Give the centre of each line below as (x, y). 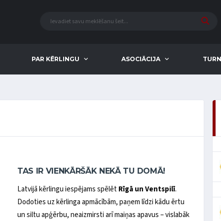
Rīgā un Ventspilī (147, 189)
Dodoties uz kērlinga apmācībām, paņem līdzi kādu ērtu (101, 202)
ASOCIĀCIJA (141, 59)
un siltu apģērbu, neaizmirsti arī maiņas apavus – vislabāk (103, 215)
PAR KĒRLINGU (55, 59)
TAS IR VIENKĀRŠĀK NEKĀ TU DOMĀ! (91, 171)
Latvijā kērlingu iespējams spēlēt (68, 189)
